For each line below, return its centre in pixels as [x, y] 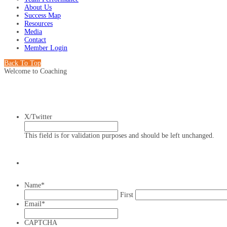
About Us [38, 8]
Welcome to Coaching [35, 71]
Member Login [46, 48]
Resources [39, 24]
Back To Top [23, 63]
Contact [35, 40]
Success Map [43, 16]
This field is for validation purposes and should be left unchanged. [119, 136]
